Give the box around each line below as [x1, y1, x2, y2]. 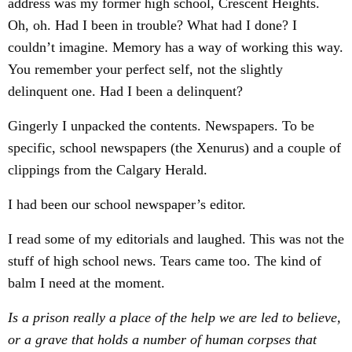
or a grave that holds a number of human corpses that [8, 332, 317, 347]
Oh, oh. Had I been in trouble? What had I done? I [8, 17, 297, 33]
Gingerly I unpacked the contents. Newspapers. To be [8, 118, 314, 134]
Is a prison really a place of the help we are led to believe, [8, 310, 341, 325]
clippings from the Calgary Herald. [8, 162, 207, 178]
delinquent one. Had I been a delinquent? [8, 83, 243, 99]
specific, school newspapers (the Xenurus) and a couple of [8, 140, 341, 156]
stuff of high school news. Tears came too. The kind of [8, 253, 321, 269]
